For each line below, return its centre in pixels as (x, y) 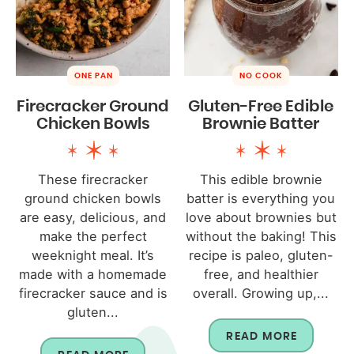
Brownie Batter (261, 124)
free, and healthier (261, 274)
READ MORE (262, 336)
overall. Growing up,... (261, 293)
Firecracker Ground (93, 106)
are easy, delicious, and (93, 217)
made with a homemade (93, 274)
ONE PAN (93, 75)
